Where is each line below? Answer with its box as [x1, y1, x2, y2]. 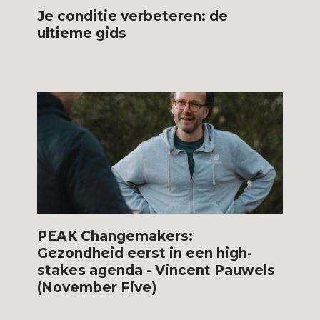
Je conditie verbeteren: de [37, 7, 229, 24]
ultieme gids [37, 24, 127, 41]
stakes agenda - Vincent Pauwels [37, 261, 276, 279]
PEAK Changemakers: [37, 227, 194, 244]
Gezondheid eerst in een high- [37, 244, 253, 261]
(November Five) [37, 279, 157, 296]
